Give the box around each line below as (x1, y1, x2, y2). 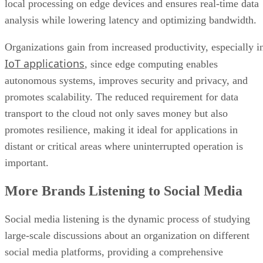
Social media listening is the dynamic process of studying (5, 152, 250, 164)
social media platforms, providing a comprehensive (5, 185, 223, 197)
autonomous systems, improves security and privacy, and (5, 14, 248, 26)
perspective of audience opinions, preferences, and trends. (5, 201, 252, 214)
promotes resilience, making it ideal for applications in (5, 63, 238, 75)
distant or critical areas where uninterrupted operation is (5, 79, 243, 92)
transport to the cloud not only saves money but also (5, 46, 228, 59)
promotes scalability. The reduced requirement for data (5, 30, 238, 42)
